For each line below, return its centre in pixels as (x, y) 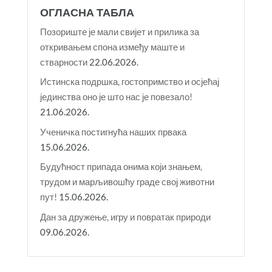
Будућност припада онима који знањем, (121, 167)
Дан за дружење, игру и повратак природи (125, 216)
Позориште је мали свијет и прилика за (119, 31)
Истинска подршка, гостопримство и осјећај (129, 82)
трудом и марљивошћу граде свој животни (127, 182)
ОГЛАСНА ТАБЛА (87, 12)
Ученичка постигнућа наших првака (113, 131)
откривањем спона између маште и (112, 46)
